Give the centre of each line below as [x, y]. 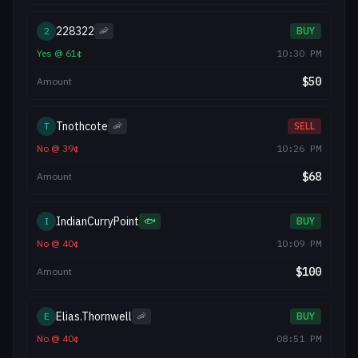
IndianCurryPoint [97, 221]
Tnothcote [82, 126]
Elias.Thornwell [94, 316]
